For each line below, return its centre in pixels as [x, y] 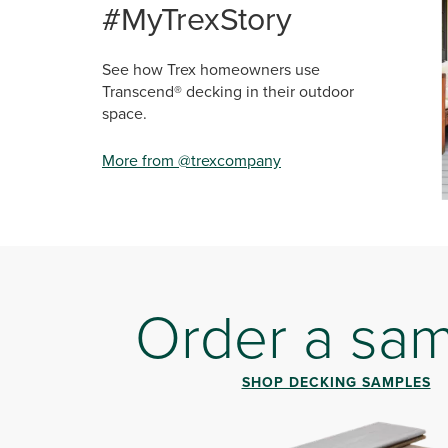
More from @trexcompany [191, 160]
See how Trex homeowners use [211, 69]
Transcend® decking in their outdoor [228, 91]
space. [124, 113]
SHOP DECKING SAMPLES [336, 382]
